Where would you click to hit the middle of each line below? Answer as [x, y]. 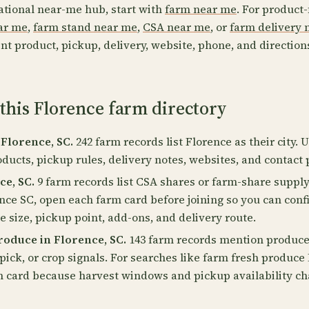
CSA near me [177, 27]
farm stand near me [85, 27]
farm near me [201, 9]
